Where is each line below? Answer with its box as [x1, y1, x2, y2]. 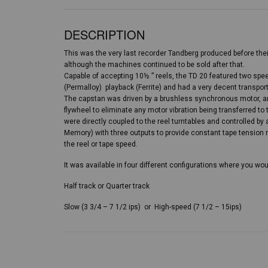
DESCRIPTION [64, 26, 145, 43]
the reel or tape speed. [64, 140, 138, 148]
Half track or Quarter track [64, 182, 150, 190]
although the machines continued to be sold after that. [64, 60, 245, 69]
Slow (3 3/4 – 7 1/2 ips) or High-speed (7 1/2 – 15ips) [64, 203, 242, 211]
